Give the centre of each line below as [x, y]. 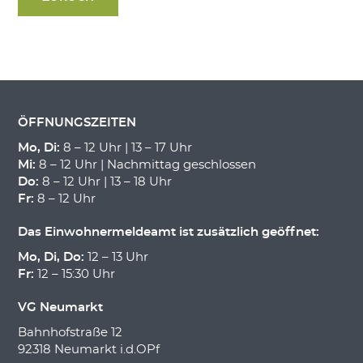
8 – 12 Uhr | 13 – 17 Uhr [126, 148]
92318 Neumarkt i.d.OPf [88, 350]
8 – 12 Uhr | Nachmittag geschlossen [145, 165]
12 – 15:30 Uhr [74, 275]
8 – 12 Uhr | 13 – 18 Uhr [105, 182]
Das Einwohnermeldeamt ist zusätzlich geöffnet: [168, 233]
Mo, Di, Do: [51, 258]
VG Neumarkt [60, 308]
